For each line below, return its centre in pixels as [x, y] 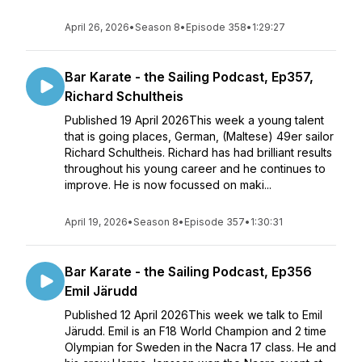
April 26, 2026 [97, 27]
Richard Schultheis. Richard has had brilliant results [198, 152]
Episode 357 [215, 222]
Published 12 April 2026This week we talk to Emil [194, 315]
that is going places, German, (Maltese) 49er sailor [199, 136]
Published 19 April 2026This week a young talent [194, 120]
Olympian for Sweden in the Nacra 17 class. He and [200, 347]
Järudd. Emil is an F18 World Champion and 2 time [196, 331]
